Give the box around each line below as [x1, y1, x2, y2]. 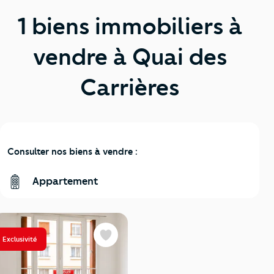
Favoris [105, 235, 131, 246]
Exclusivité [2, 234, 37, 243]
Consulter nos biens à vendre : [7, 146, 138, 157]
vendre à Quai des [32, 43, 227, 71]
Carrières [80, 73, 179, 102]
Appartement [30, 175, 98, 187]
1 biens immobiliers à [17, 12, 242, 40]
